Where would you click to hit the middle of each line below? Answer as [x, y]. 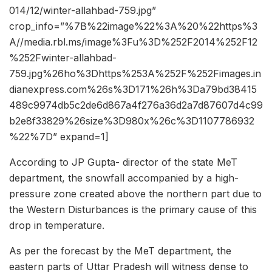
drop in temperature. [57, 225]
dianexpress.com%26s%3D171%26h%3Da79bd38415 [133, 89]
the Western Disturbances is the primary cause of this [133, 209]
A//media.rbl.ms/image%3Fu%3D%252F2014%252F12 [133, 42]
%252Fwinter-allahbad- [63, 57]
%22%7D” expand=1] [59, 136]
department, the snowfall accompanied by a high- [124, 178]
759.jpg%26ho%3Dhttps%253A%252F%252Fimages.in [135, 73]
